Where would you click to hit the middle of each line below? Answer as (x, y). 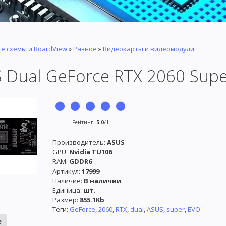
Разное (85, 49)
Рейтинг (82, 122)
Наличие (67, 181)
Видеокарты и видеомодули (149, 49)
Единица (66, 190)
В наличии (102, 181)
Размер (65, 200)
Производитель (78, 143)
